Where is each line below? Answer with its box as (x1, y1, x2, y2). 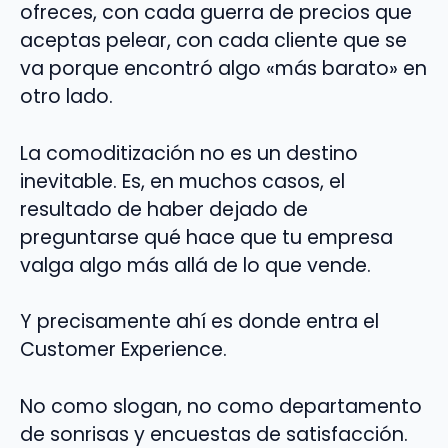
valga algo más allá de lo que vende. (20, 251, 371, 279)
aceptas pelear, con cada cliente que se (20, 26, 407, 54)
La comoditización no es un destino (20, 139, 358, 167)
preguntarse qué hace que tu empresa (20, 223, 393, 251)
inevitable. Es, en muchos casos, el (20, 167, 345, 195)
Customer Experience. (20, 336, 227, 364)
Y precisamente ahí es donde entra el (20, 308, 379, 336)
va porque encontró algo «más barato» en (20, 54, 427, 82)
